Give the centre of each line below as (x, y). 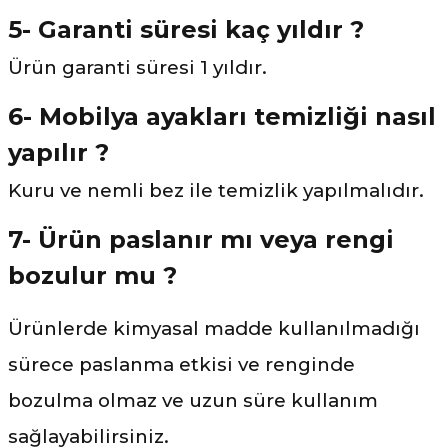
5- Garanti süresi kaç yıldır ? (186, 29)
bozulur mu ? (92, 275)
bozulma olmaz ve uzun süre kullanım (193, 400)
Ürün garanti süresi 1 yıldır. (137, 67)
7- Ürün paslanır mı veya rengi (201, 239)
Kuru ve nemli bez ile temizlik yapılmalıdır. (216, 190)
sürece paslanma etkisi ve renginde (181, 364)
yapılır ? (58, 152)
